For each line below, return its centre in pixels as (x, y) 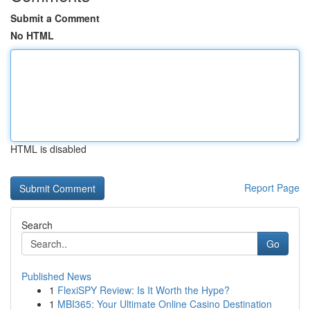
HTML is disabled (48, 149)
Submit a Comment (55, 18)
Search (37, 225)
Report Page (272, 188)
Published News (56, 276)
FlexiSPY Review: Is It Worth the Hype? (144, 290)
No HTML (32, 35)
